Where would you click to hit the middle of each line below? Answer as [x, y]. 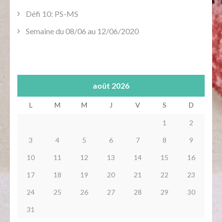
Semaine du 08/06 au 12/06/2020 [82, 31]
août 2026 [111, 85]
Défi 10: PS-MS [52, 13]
